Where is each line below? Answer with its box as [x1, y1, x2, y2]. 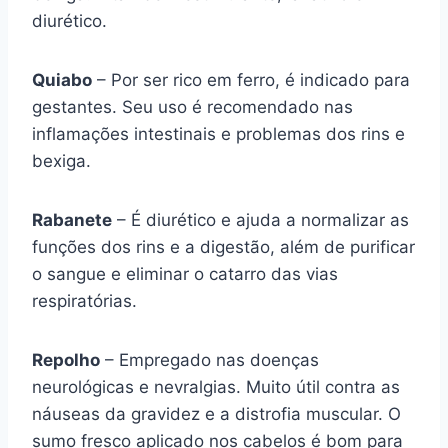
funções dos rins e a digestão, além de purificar [32, 237, 415, 257]
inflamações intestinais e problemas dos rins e [32, 124, 405, 144]
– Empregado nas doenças [100, 350, 319, 370]
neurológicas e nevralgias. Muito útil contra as [32, 377, 400, 397]
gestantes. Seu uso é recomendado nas [32, 97, 353, 117]
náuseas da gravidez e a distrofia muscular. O [32, 404, 401, 424]
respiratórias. [32, 291, 137, 311]
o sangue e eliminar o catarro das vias [32, 264, 338, 284]
